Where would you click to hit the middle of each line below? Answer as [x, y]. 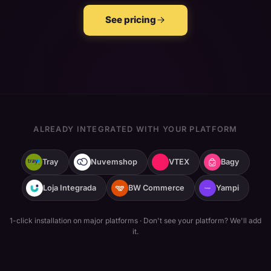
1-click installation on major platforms [74, 221]
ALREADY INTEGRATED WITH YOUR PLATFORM [135, 129]
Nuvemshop [114, 162]
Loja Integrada [70, 188]
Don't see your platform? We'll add [202, 221]
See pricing [131, 20]
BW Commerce [156, 188]
